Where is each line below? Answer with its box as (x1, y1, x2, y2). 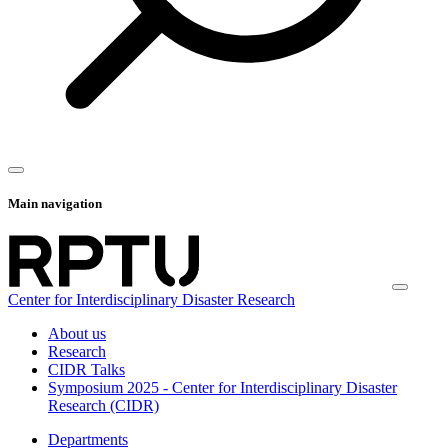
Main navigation (8, 196, 102, 212)
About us (48, 324, 106, 342)
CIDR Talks (48, 360, 125, 378)
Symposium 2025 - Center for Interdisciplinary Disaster (48, 378, 397, 396)
